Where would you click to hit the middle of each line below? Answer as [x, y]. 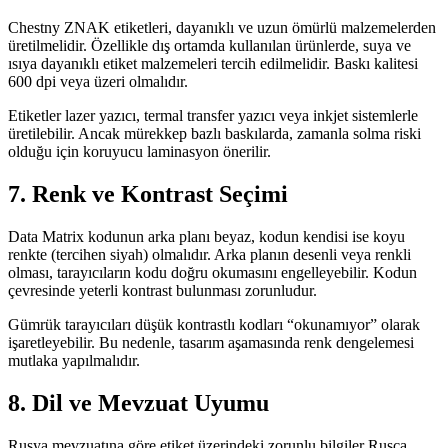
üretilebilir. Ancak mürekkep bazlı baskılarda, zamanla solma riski [214, 134]
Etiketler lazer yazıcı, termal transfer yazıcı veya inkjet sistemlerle [213, 116]
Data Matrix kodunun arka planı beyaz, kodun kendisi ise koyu [206, 236]
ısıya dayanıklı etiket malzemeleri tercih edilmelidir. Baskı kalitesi [213, 64]
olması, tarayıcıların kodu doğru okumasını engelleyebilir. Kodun [212, 272]
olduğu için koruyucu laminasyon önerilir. [139, 152]
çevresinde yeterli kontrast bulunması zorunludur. [162, 290]
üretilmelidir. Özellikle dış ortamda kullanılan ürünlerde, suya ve [209, 46]
